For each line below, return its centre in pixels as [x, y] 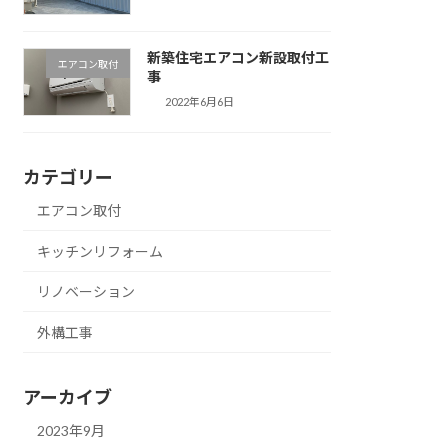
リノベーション [86, 292]
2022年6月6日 [200, 101]
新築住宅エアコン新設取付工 [237, 58]
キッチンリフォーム [100, 251]
